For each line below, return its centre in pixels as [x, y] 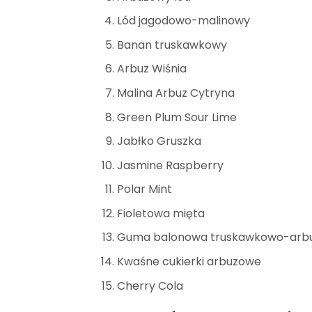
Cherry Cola [150, 286]
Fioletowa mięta [161, 213]
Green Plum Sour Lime [177, 117]
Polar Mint [144, 189]
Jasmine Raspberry [170, 165]
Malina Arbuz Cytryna [175, 93]
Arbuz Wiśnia [151, 69]
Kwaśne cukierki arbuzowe [189, 262]
